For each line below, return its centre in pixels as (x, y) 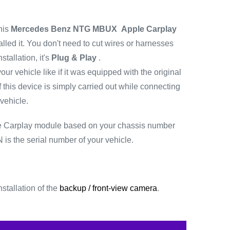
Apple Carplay (149, 29)
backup (73, 188)
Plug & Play (74, 58)
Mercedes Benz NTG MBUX (65, 29)
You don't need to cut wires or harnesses (100, 44)
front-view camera (124, 188)
